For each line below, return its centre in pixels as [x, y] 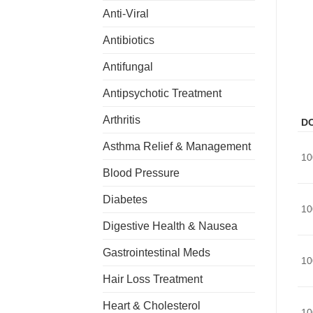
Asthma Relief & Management [177, 146]
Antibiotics [129, 40]
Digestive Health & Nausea [170, 226]
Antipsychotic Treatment [162, 93]
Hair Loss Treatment [153, 279]
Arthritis [122, 119]
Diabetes [125, 199]
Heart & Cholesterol [152, 305]
